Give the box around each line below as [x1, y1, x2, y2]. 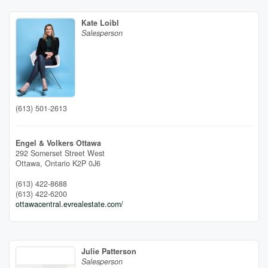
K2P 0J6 [72, 157, 100, 169]
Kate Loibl [81, 17, 119, 28]
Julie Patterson [81, 245, 136, 257]
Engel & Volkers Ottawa [16, 137, 101, 148]
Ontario [45, 157, 70, 169]
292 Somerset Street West [16, 147, 105, 159]
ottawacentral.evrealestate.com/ [16, 198, 123, 209]
